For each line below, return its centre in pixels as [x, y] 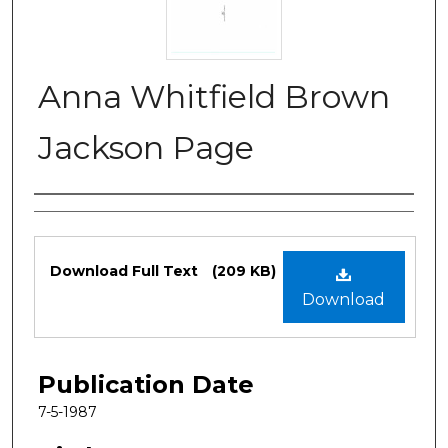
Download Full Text [126, 270]
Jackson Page [146, 147]
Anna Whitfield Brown [214, 96]
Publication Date [146, 384]
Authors [81, 215]
